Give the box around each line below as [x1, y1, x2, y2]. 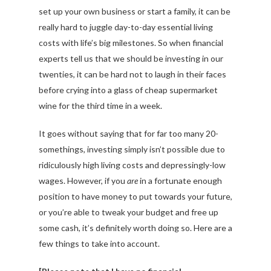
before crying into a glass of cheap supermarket [39, 84, 218, 95]
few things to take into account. [39, 238, 160, 249]
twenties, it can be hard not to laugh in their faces [39, 68, 226, 79]
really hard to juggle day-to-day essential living [39, 21, 213, 32]
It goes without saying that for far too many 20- [39, 128, 218, 139]
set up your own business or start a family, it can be [39, 5, 230, 16]
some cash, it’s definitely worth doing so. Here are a [39, 222, 232, 233]
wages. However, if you [39, 175, 127, 186]
